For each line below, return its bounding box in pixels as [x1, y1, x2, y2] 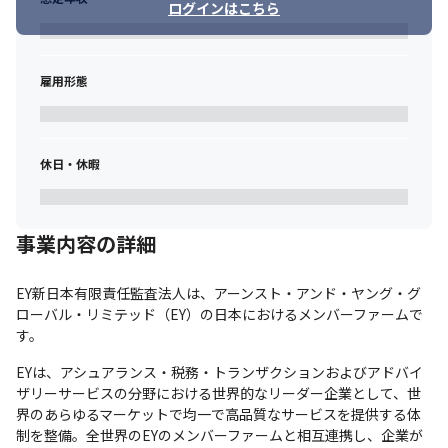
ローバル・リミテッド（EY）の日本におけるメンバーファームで [16, 304, 423, 324]
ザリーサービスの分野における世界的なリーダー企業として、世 [16, 383, 421, 403]
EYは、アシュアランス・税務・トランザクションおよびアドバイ [16, 362, 423, 382]
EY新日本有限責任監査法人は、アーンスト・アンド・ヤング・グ [16, 283, 421, 303]
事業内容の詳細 [16, 229, 156, 258]
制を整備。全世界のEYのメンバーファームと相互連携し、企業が [16, 425, 423, 445]
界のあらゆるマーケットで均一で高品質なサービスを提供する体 [16, 404, 421, 424]
